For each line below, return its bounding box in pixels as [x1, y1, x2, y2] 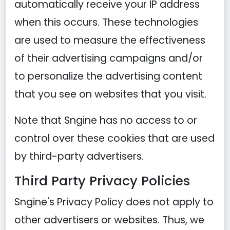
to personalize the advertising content [14, 69, 202, 83]
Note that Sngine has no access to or [14, 113, 197, 127]
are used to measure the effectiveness [14, 33, 205, 47]
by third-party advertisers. [14, 149, 144, 163]
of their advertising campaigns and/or [14, 51, 203, 65]
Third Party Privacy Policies [14, 172, 190, 190]
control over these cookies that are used [14, 131, 215, 145]
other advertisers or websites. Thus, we [14, 213, 204, 227]
